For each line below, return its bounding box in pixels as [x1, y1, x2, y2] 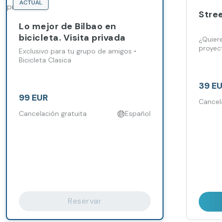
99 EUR [19, 92, 48, 104]
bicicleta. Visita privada [19, 32, 126, 44]
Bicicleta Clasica [19, 55, 71, 64]
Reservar [68, 196, 102, 206]
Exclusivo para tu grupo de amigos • [19, 47, 136, 55]
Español [125, 109, 151, 118]
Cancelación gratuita [19, 109, 87, 118]
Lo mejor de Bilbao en [19, 20, 116, 32]
